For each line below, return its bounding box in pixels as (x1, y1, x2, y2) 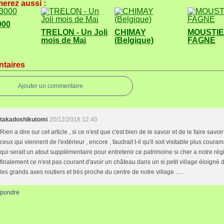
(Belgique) (114, 36, 153, 44)
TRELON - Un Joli (41, 28, 108, 36)
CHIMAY (114, 28, 146, 36)
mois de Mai (41, 36, 86, 44)
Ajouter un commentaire (18, 82, 83, 89)
